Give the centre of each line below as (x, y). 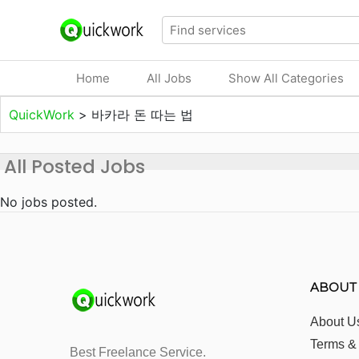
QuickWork (44, 115)
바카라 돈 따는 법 (142, 115)
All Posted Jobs (75, 167)
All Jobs (169, 78)
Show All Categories (286, 78)
